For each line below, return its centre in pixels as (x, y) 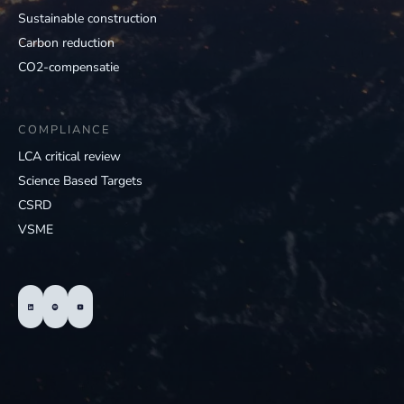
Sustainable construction (87, 19)
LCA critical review (69, 157)
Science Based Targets (80, 181)
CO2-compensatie (69, 68)
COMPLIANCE (64, 130)
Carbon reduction (66, 43)
